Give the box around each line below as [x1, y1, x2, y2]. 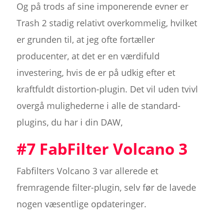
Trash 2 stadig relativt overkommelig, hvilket [16, 17, 197, 29]
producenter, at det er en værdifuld [16, 50, 160, 62]
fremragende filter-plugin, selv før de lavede [16, 182, 196, 194]
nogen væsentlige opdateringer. [16, 198, 146, 210]
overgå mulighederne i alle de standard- [16, 100, 181, 112]
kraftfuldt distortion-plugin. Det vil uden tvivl [16, 83, 198, 95]
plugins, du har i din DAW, [16, 116, 123, 128]
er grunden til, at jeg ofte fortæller [16, 34, 155, 46]
